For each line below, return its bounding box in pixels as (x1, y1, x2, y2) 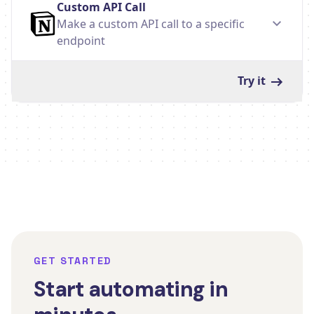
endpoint (57, 32, 105, 48)
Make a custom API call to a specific (57, 15, 245, 32)
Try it (238, 72, 268, 88)
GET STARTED (34, 254, 111, 267)
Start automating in (34, 275, 228, 303)
